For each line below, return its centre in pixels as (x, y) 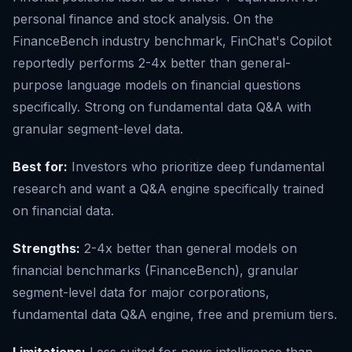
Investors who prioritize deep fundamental (196, 167)
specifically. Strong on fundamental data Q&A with (162, 107)
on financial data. (63, 211)
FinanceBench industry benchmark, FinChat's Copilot (172, 41)
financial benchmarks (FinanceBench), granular (156, 271)
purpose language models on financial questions (157, 85)
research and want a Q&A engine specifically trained (168, 189)
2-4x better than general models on (189, 249)
